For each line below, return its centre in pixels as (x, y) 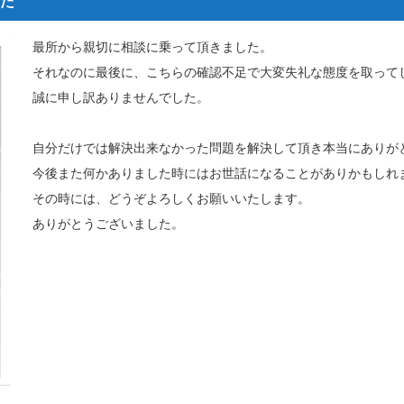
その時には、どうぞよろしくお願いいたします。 (171, 198)
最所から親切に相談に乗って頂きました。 (152, 47)
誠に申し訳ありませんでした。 (120, 97)
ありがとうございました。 (108, 224)
